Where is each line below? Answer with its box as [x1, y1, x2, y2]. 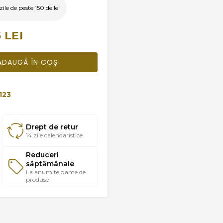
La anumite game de [26, 168, 86, 176]
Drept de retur [26, 122, 79, 131]
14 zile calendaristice [26, 131, 83, 139]
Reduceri [26, 150, 59, 160]
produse [26, 176, 49, 184]
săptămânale [26, 159, 75, 169]
